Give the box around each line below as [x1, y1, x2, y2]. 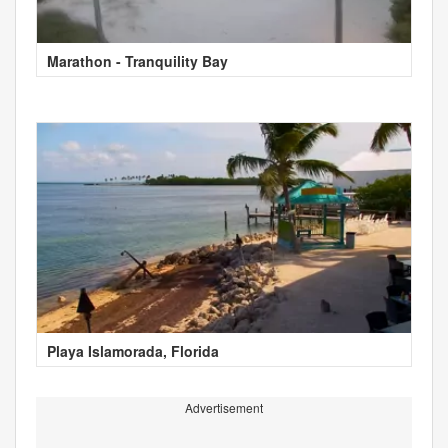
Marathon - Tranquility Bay [47, 50, 228, 71]
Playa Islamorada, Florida [47, 340, 219, 361]
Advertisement [185, 398, 263, 416]
